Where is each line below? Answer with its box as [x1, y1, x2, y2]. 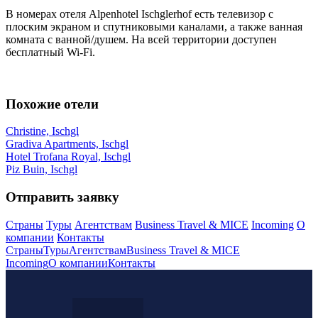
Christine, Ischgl [6, 125, 79, 138]
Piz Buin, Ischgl [6, 163, 77, 176]
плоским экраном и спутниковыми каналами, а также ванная [6, 20, 302, 33]
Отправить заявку [6, 190, 119, 205]
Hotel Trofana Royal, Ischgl [6, 150, 131, 163]
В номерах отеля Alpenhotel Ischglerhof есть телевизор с [6, 7, 273, 20]
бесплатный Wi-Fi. [6, 45, 95, 58]
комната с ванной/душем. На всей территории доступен [6, 33, 277, 45]
